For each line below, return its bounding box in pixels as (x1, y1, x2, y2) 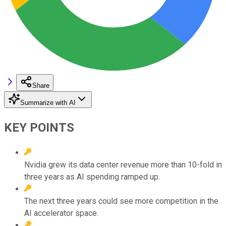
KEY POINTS (4, 120, 74, 135)
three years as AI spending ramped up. (24, 172, 160, 182)
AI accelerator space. (24, 208, 98, 218)
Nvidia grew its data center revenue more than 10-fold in (24, 159, 222, 169)
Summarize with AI (20, 98, 76, 106)
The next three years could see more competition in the (24, 196, 218, 206)
